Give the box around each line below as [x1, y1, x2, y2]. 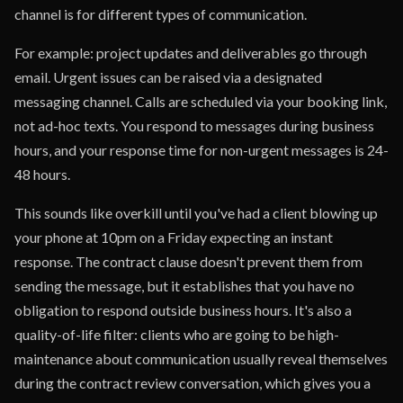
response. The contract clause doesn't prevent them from [14, 253, 363, 270]
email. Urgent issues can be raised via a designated [14, 68, 322, 85]
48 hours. [14, 166, 70, 183]
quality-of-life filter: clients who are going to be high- [14, 326, 339, 343]
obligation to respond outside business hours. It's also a [14, 301, 352, 318]
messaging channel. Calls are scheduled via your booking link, [14, 93, 387, 110]
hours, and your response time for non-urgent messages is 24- [14, 141, 389, 158]
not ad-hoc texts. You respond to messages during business [14, 117, 374, 134]
